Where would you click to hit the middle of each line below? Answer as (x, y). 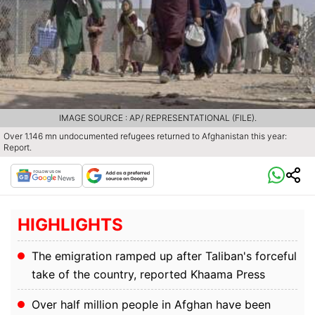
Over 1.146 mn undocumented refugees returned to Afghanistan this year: (145, 136)
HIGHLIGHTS (70, 225)
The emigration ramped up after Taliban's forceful (164, 256)
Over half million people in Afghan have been (151, 305)
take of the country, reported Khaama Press (148, 275)
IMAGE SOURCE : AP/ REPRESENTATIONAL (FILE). (157, 118)
